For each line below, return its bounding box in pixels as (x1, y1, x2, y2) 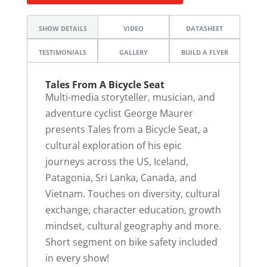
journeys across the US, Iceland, (45, 155, 188, 169)
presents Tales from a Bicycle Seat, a (45, 123, 208, 136)
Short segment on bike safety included (45, 235, 218, 249)
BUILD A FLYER (181, 48, 228, 57)
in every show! (45, 252, 109, 265)
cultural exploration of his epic (45, 139, 182, 153)
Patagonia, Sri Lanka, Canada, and (45, 171, 197, 185)
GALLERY (119, 48, 148, 57)
